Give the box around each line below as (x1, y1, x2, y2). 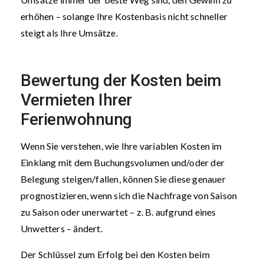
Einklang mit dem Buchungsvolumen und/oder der (21, 157, 225, 168)
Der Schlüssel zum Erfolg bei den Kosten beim (21, 249, 210, 260)
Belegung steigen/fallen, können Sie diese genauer (21, 173, 226, 184)
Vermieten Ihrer (21, 90, 132, 110)
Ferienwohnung (21, 110, 132, 129)
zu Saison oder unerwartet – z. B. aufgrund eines (21, 206, 216, 217)
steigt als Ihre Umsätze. (21, 27, 120, 38)
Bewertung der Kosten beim (21, 71, 222, 90)
